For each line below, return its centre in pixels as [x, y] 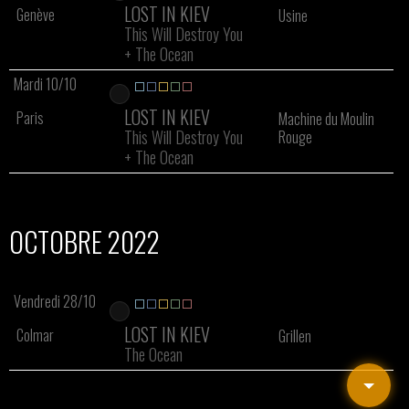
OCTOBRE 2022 [84, 241]
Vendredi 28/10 [55, 301]
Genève [36, 15]
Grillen [294, 336]
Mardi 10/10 [45, 84]
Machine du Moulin [326, 119]
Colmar [35, 335]
